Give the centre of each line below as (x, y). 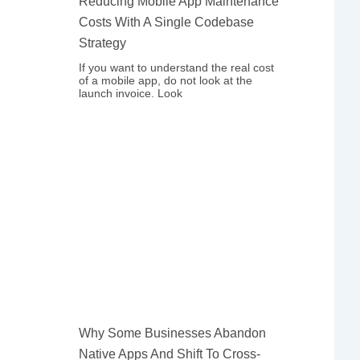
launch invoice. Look (131, 93)
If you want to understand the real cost (177, 67)
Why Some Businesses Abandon (173, 333)
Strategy (103, 43)
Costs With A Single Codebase (167, 22)
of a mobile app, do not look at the (166, 80)
